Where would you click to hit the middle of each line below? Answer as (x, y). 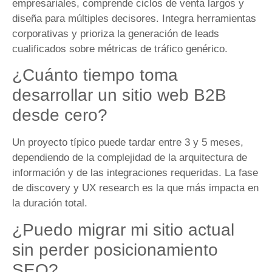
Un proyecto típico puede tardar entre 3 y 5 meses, (128, 143)
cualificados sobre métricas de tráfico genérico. (120, 49)
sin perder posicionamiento (115, 250)
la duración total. (50, 203)
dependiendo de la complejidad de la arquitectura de (130, 158)
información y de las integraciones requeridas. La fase (135, 173)
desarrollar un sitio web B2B (119, 95)
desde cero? (60, 115)
